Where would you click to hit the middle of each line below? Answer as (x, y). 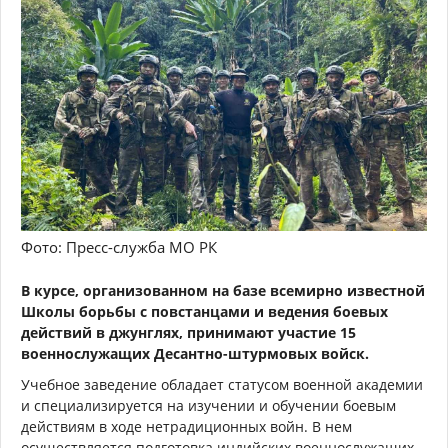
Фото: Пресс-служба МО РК (119, 246)
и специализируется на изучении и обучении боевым (208, 405)
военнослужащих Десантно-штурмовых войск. (195, 353)
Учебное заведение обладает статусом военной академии (222, 384)
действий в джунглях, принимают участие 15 (188, 332)
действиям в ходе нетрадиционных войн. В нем (186, 426)
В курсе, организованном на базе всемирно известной (223, 290)
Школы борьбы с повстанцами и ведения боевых (204, 311)
